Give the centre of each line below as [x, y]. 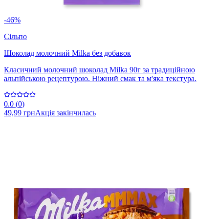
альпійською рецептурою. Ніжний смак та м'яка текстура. [100, 79]
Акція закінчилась [66, 113]
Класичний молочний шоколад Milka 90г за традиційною [99, 70]
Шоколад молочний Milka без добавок [67, 53]
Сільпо [15, 37]
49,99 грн [20, 113]
